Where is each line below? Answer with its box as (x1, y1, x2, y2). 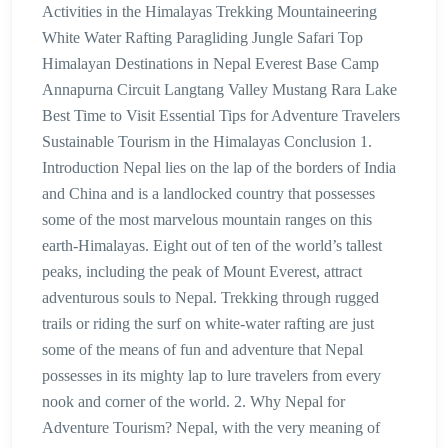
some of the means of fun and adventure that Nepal (42, 341, 363, 359)
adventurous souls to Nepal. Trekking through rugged (42, 289, 379, 307)
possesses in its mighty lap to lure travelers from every (42, 367, 381, 385)
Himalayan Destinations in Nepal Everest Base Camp (42, 55, 379, 73)
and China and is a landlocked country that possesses (42, 185, 375, 203)
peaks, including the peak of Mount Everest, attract (42, 263, 362, 281)
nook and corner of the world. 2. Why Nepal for (42, 393, 345, 411)
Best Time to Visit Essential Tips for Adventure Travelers (42, 107, 400, 125)
